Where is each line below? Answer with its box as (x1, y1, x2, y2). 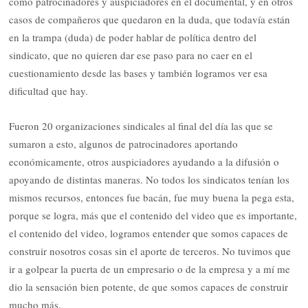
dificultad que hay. (9, 84, 95, 98)
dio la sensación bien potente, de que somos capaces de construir (9, 279, 289, 294)
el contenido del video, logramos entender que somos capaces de (9, 225, 289, 240)
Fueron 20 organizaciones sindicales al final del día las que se (9, 118, 274, 133)
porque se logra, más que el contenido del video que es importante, (9, 208, 298, 222)
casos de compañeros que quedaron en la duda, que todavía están (9, 12, 291, 27)
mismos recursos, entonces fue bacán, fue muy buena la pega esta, (9, 190, 295, 204)
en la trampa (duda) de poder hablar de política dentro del (9, 30, 257, 45)
